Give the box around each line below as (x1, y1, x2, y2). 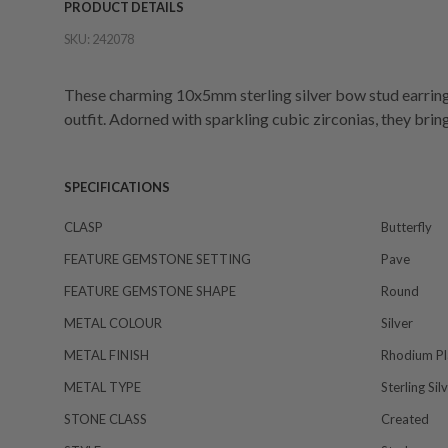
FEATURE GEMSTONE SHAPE (64, 283, 236, 299)
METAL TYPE (64, 379, 141, 395)
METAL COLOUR (64, 315, 162, 331)
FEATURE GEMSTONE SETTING (64, 251, 251, 267)
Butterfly (381, 219, 432, 235)
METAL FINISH (64, 347, 149, 363)
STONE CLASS (64, 411, 147, 427)
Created (381, 411, 429, 427)
